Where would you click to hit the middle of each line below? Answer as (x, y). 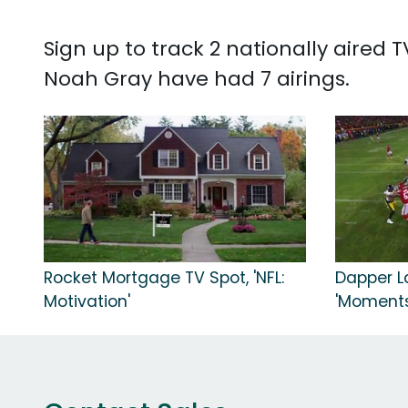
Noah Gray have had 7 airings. (197, 79)
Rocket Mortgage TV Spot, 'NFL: (164, 278)
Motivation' (87, 302)
